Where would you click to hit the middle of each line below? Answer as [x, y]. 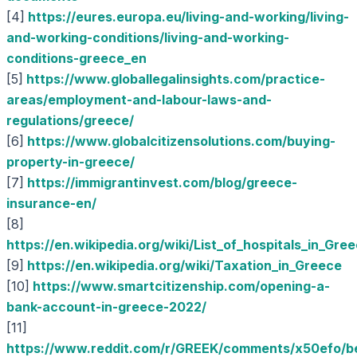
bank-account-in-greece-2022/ [106, 307]
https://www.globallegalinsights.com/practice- [176, 79]
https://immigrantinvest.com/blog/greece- [162, 182]
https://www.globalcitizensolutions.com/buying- [181, 141]
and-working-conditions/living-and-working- [148, 37]
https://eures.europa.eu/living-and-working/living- [188, 17]
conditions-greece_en [76, 58]
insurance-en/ [51, 203]
